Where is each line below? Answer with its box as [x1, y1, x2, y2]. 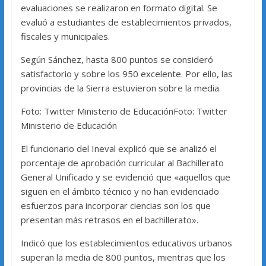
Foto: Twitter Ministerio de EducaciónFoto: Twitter [20, 105, 227, 118]
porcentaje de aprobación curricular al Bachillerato [20, 157, 224, 169]
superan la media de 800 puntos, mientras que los [20, 251, 226, 264]
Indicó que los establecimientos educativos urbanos [20, 237, 232, 249]
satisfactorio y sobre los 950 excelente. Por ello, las [20, 68, 233, 80]
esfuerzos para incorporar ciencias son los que [20, 199, 211, 212]
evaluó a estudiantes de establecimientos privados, [20, 16, 232, 28]
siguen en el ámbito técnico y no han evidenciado [20, 185, 219, 198]
